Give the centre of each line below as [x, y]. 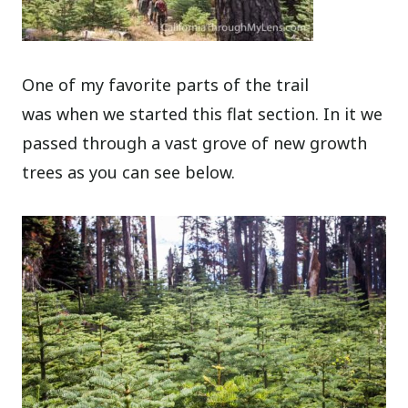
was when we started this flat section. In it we [203, 114]
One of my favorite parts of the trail [166, 85]
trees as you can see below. [129, 173]
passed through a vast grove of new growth [195, 143]
